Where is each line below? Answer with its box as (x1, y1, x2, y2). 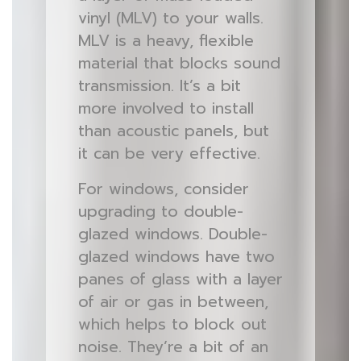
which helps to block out (77, 313, 267, 336)
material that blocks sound (77, 52, 280, 75)
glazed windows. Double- (77, 222, 268, 246)
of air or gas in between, (77, 290, 268, 313)
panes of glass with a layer (77, 268, 283, 291)
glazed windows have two (77, 245, 275, 268)
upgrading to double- (77, 200, 243, 223)
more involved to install (77, 97, 254, 120)
